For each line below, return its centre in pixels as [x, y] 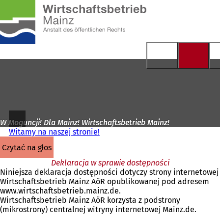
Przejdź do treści [35, 17]
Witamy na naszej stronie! [54, 132]
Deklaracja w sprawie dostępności [110, 163]
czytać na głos [29, 147]
